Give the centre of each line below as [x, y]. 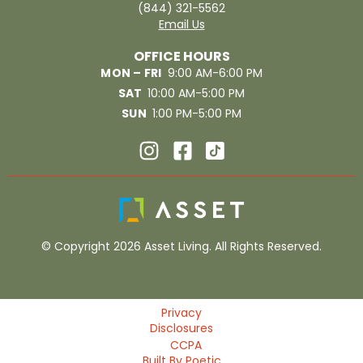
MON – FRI [131, 73]
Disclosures [181, 329]
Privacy [181, 313]
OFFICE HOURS [181, 57]
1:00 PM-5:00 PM [196, 114]
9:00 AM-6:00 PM [215, 73]
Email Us [181, 25]
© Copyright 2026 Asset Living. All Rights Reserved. [181, 247]
